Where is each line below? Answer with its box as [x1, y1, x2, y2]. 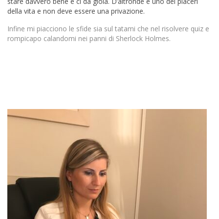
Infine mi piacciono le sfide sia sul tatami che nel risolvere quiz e [7, 24, 209, 34]
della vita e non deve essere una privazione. [7, 6, 145, 16]
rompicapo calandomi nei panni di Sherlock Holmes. [7, 34, 171, 44]
